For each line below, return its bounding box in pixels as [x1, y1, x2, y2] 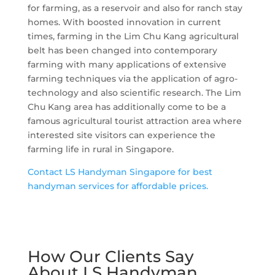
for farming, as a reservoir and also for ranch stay [27, 2, 242, 14]
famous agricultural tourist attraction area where [27, 115, 242, 126]
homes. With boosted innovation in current [27, 16, 221, 28]
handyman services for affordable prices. [27, 180, 208, 192]
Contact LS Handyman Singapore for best [27, 166, 212, 177]
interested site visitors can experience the [27, 129, 215, 141]
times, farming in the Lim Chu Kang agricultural [27, 30, 239, 42]
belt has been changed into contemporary [27, 44, 217, 56]
